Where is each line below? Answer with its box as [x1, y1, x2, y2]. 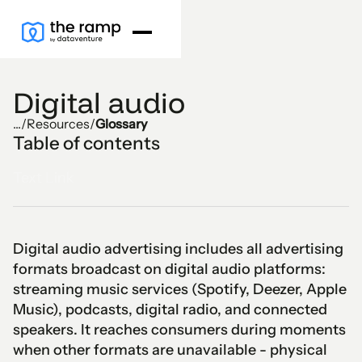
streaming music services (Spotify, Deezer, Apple [13, 280, 347, 298]
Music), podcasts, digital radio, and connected [13, 301, 327, 318]
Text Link [13, 169, 74, 187]
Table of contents [13, 132, 160, 154]
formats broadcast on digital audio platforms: [13, 260, 326, 278]
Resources [27, 116, 90, 132]
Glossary [95, 116, 147, 132]
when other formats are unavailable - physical [13, 341, 327, 359]
